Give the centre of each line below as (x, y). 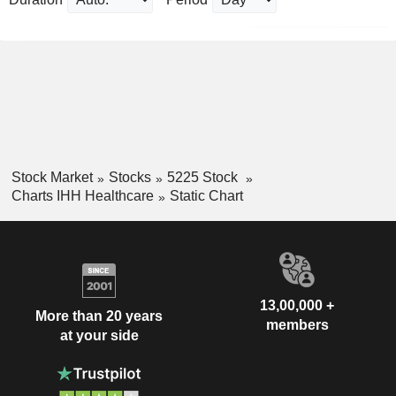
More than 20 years (99, 316)
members (297, 324)
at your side (99, 336)
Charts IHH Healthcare (82, 195)
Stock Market (52, 177)
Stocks (129, 177)
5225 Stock (204, 177)
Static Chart (206, 195)
